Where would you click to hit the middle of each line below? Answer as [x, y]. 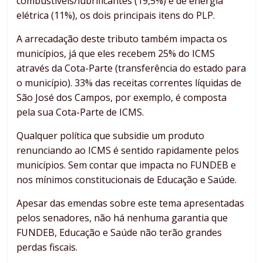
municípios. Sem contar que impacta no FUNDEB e [127, 165]
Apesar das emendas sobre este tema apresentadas [131, 203]
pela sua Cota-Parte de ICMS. [80, 112]
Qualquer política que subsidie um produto [111, 136]
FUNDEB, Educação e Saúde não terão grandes [119, 233]
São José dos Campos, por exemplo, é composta [122, 98]
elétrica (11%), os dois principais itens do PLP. [116, 16]
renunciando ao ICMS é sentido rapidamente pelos [128, 151]
